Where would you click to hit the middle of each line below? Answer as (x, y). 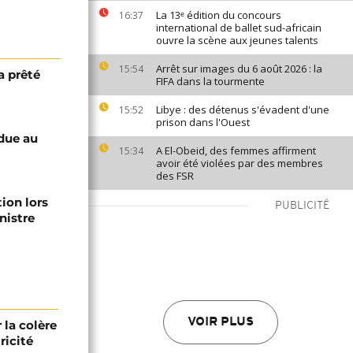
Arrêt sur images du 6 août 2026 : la (239, 69)
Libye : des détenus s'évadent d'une (243, 110)
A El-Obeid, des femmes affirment (236, 150)
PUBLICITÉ (302, 206)
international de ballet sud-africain (239, 28)
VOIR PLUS (221, 322)
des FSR (175, 176)
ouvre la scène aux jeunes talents (237, 40)
